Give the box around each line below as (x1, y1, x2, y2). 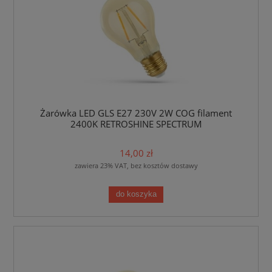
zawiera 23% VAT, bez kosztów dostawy (74, 161, 198, 171)
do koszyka (115, 189, 157, 199)
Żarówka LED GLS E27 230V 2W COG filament (40, 106, 232, 120)
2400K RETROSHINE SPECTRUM (70, 117, 202, 131)
